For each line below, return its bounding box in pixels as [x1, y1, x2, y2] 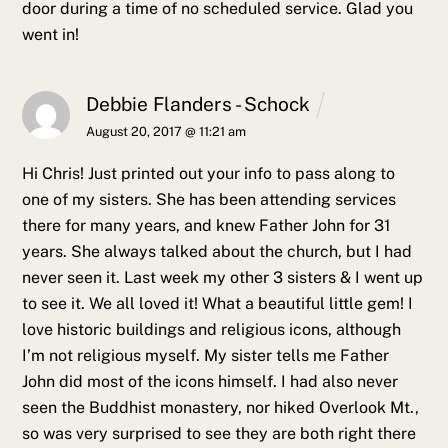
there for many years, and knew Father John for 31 [22, 216, 392, 236]
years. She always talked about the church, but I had [22, 242, 413, 262]
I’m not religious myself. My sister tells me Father [22, 346, 390, 366]
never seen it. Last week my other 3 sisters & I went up [22, 268, 424, 288]
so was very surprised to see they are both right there [22, 424, 417, 444]
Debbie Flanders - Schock [86, 92, 311, 115]
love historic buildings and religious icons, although [22, 320, 402, 340]
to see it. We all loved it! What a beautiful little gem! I [22, 294, 414, 314]
